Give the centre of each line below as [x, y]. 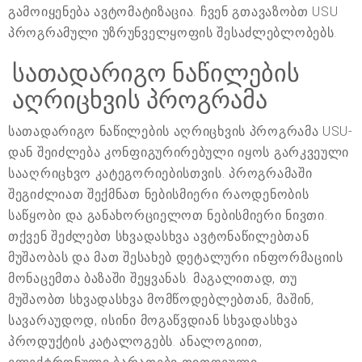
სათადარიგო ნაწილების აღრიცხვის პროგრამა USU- [181, 131]
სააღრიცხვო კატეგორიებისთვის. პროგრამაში [160, 173]
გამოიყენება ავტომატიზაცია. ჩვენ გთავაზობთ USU [173, 11]
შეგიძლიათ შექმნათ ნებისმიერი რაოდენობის [159, 194]
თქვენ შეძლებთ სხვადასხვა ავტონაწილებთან [159, 236]
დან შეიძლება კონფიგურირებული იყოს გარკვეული [179, 152]
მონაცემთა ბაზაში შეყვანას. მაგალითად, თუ [153, 278]
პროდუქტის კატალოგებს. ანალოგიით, [135, 341]
